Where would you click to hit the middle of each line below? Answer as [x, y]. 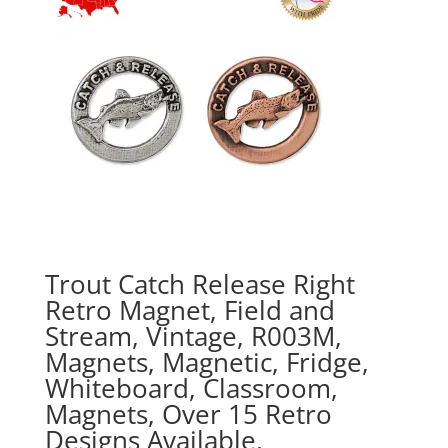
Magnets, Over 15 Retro [188, 414]
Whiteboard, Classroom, [191, 388]
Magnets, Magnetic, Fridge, [206, 362]
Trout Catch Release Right [199, 284]
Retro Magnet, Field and [189, 310]
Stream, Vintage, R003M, [193, 336]
